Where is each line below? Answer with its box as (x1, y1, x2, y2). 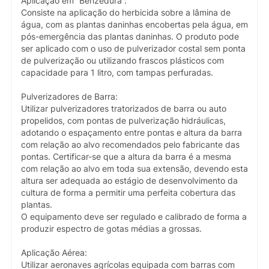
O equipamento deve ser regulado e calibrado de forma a (21, 212, 247, 222)
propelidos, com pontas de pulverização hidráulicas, (21, 116, 226, 126)
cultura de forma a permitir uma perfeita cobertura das (21, 188, 235, 198)
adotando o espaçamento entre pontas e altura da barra (21, 128, 242, 138)
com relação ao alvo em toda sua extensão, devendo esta (21, 164, 248, 174)
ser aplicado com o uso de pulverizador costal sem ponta (21, 44, 246, 54)
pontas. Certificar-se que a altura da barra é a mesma (21, 152, 231, 162)
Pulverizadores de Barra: (21, 92, 118, 102)
